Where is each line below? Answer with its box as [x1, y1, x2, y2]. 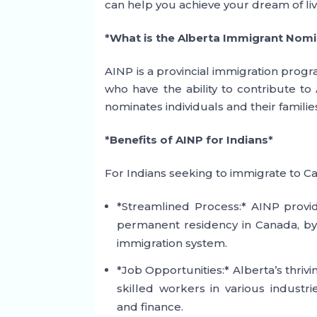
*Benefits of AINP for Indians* [105, 133, 274, 147]
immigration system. [117, 236, 228, 250]
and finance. [117, 300, 184, 314]
